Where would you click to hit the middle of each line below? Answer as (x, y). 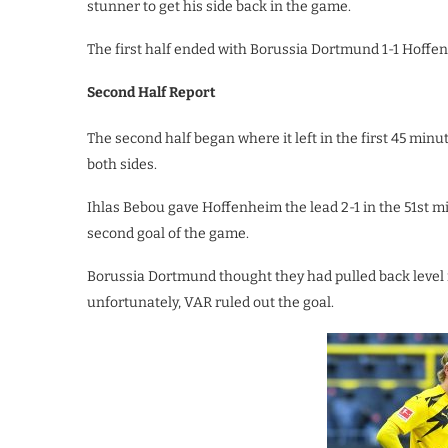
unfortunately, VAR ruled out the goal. (210, 302)
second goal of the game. (168, 233)
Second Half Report (151, 92)
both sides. (122, 164)
